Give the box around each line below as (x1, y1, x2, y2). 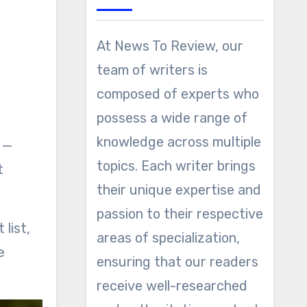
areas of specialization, (96, 230, 240, 246)
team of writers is (96, 62, 208, 78)
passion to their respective (96, 206, 263, 222)
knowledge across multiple (96, 134, 261, 150)
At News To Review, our (96, 38, 243, 54)
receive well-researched (96, 278, 247, 294)
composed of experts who (96, 86, 259, 102)
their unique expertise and (96, 182, 261, 198)
